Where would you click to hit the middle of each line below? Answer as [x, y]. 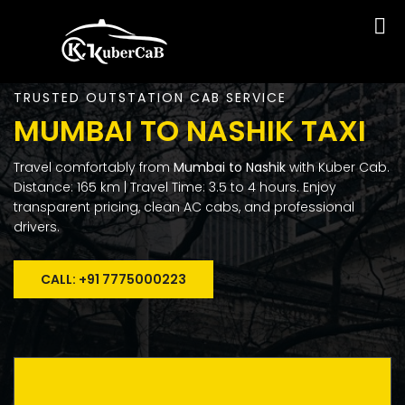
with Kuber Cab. [338, 167]
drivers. [37, 227]
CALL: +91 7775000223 [113, 279]
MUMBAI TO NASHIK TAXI [190, 131]
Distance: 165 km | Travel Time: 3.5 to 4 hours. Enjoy [175, 187]
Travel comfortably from [94, 167]
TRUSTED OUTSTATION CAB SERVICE [150, 98]
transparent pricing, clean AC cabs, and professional [184, 207]
